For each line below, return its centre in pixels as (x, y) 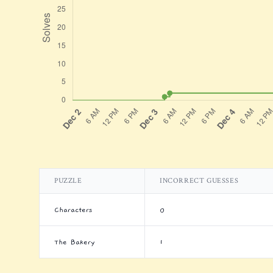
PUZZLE (68, 181)
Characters (73, 210)
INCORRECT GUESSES (199, 181)
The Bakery (75, 242)
